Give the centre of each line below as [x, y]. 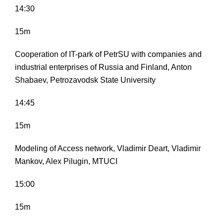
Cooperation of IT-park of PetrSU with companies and [108, 55]
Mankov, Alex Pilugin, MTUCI [66, 162]
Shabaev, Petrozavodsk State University [85, 80]
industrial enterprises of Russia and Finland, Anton [103, 67]
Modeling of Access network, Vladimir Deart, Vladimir [108, 149]
